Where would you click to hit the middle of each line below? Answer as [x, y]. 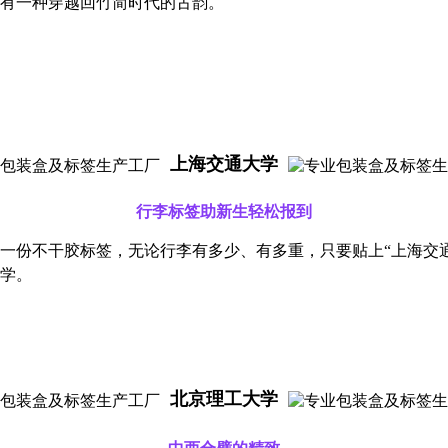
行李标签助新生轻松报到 [224, 211]
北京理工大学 [224, 398]
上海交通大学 [224, 163]
